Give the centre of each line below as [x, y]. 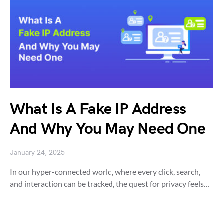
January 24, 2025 [37, 153]
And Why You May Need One [108, 129]
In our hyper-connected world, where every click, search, [105, 171]
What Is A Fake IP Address [98, 109]
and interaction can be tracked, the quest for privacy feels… [110, 183]
